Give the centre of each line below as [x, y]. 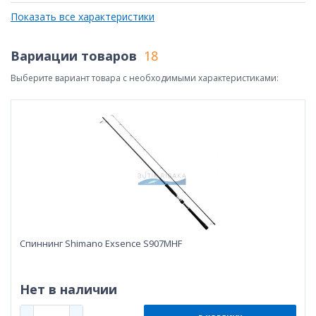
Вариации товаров [74, 55]
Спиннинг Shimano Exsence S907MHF [101, 243]
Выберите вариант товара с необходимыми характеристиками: [145, 78]
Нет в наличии [68, 289]
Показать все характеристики [83, 16]
